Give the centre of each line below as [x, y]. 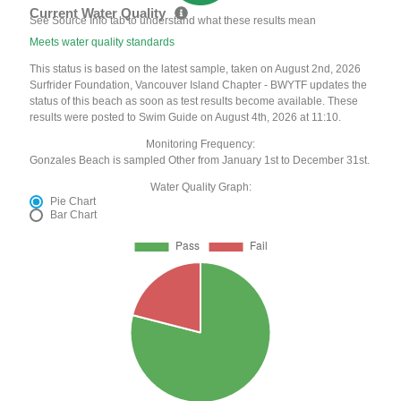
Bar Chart [74, 215]
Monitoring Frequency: [200, 145]
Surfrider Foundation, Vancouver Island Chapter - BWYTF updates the [199, 85]
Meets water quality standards [102, 43]
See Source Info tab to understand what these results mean [173, 21]
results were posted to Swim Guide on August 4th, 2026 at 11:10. [186, 118]
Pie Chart [73, 202]
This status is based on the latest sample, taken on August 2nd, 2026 [196, 69]
